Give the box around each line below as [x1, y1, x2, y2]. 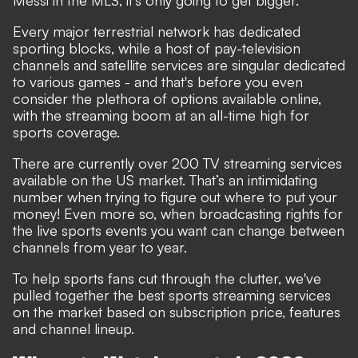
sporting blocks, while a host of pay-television [13, 39, 300, 58]
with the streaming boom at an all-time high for [13, 106, 309, 125]
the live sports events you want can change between [13, 221, 344, 240]
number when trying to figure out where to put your [13, 188, 337, 206]
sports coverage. [13, 123, 120, 141]
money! [13, 205, 64, 223]
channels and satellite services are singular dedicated [13, 56, 345, 74]
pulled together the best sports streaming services [13, 286, 331, 304]
